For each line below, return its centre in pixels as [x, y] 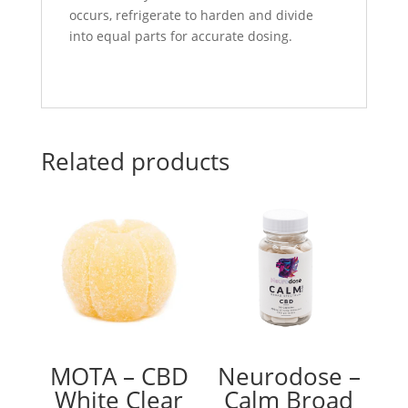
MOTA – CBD [119, 376]
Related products [135, 161]
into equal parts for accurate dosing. [180, 36]
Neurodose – [289, 376]
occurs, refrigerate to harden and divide [191, 15]
